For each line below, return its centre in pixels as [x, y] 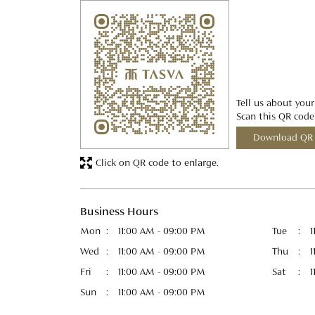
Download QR [283, 138]
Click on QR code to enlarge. [157, 163]
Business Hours [119, 213]
